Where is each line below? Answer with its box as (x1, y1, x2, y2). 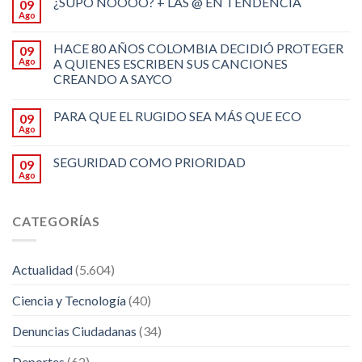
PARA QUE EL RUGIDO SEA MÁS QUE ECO (53, 107, 301, 124)
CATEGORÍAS (12, 213, 100, 229)
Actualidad (12, 262, 73, 278)
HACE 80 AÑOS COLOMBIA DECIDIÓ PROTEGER (53, 40, 343, 56)
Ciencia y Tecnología (12, 293, 126, 309)
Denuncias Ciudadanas (12, 323, 137, 339)
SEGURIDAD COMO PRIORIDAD (53, 154, 246, 170)
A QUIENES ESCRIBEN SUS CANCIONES (53, 55, 288, 71)
